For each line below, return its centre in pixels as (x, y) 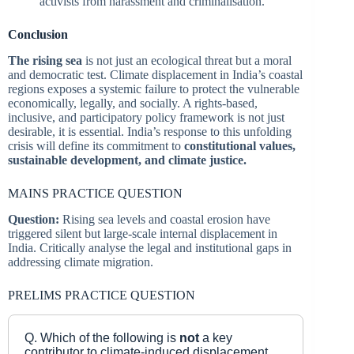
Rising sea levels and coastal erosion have (165, 219)
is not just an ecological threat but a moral (187, 61)
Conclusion (38, 35)
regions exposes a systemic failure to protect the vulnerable (154, 89)
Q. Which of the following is (102, 337)
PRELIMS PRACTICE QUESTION (102, 295)
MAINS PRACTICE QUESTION (95, 194)
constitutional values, (240, 146)
